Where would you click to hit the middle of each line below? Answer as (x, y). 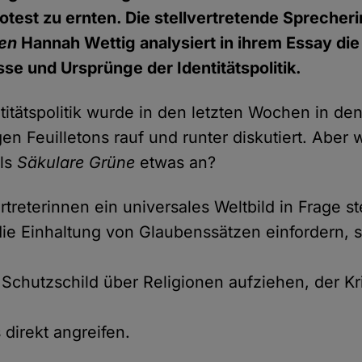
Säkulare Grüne (76, 163)
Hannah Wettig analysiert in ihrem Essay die (189, 43)
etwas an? (176, 163)
